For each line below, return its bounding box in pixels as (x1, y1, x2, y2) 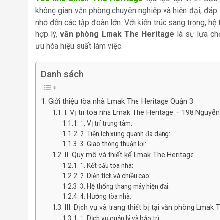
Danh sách (41, 68, 83, 80)
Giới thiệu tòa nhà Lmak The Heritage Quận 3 (48, 97, 194, 106)
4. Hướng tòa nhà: (80, 192, 132, 201)
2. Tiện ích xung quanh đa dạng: (80, 130, 171, 138)
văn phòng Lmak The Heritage (60, 29, 174, 39)
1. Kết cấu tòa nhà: (80, 162, 134, 170)
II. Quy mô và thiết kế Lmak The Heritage (64, 151, 194, 160)
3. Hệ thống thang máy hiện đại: (80, 182, 170, 191)
